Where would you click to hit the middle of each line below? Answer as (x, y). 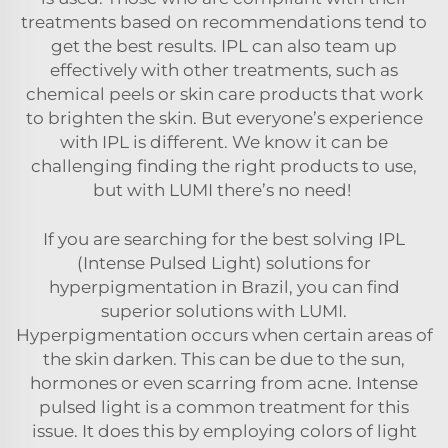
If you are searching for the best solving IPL (224, 238)
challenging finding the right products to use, (224, 165)
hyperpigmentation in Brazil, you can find (224, 286)
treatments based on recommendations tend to (224, 21)
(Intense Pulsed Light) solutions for (224, 262)
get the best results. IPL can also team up (224, 45)
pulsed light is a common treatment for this (224, 406)
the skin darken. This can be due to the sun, (224, 358)
